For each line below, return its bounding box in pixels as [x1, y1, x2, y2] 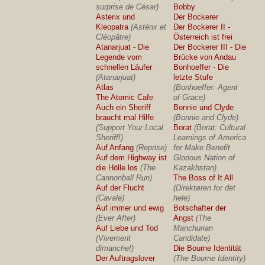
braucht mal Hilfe [96, 113, 154, 122]
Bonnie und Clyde [173, 103, 234, 112]
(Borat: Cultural [194, 123, 246, 132]
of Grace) [173, 93, 206, 102]
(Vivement [96, 234, 131, 243]
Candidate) [173, 234, 211, 243]
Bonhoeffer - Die [173, 63, 230, 72]
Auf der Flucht [96, 183, 145, 192]
